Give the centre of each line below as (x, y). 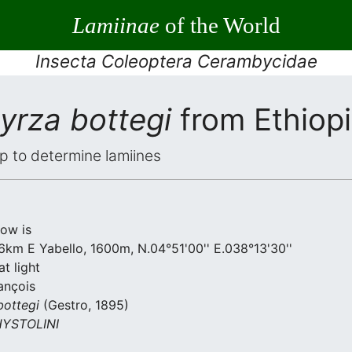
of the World (220, 25)
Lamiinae (115, 25)
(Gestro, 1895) (84, 305)
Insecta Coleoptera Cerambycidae (176, 61)
